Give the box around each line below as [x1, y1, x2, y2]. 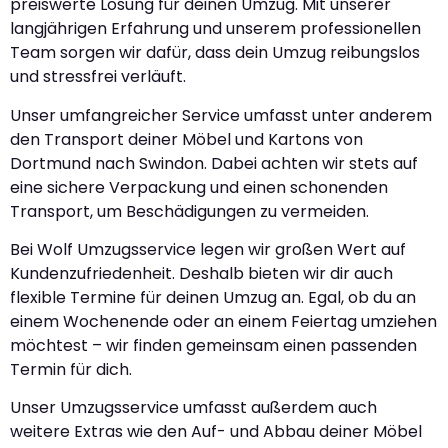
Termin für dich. [10, 358, 132, 382]
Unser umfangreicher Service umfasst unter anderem [10, 103, 432, 127]
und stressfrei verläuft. [10, 65, 186, 89]
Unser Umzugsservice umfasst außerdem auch [10, 396, 377, 420]
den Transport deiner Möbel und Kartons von [10, 127, 363, 151]
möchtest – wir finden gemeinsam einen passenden [10, 334, 417, 358]
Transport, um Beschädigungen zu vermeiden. [10, 199, 369, 223]
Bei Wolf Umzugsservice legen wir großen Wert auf [10, 238, 406, 262]
